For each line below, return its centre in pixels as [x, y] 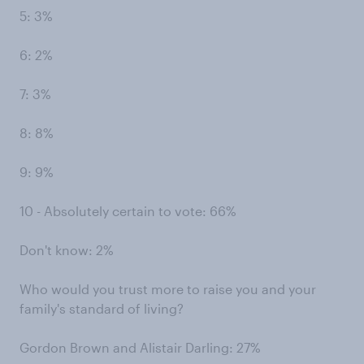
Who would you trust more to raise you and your [168, 289]
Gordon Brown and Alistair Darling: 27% [140, 347]
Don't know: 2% [67, 250]
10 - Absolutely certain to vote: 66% [128, 211]
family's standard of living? [102, 308]
